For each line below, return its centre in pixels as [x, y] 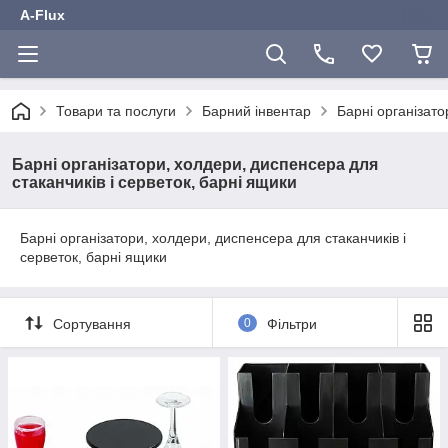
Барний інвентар [256, 111]
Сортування [92, 323]
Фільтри [291, 323]
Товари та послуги [116, 111]
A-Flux [42, 15]
